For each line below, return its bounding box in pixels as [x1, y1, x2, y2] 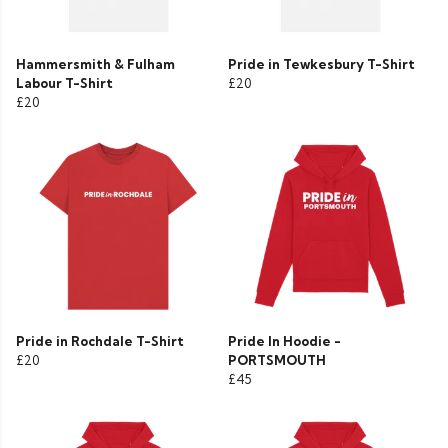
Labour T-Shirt [16, 75, 113, 92]
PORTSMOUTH [228, 352, 326, 369]
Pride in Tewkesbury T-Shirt [228, 56, 415, 73]
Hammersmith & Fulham [16, 56, 175, 73]
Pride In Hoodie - [228, 333, 341, 350]
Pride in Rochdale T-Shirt [16, 333, 184, 350]
